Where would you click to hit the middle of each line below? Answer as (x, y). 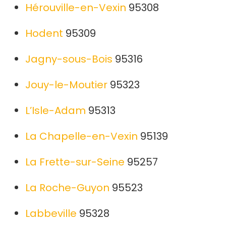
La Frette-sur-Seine (75, 162)
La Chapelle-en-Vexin (81, 136)
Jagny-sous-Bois (69, 59)
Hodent (44, 34)
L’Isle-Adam (55, 111)
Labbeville (51, 214)
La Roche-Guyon (67, 188)
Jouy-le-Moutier (66, 85)
